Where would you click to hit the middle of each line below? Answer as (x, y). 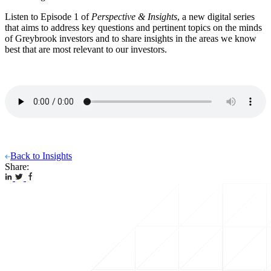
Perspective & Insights (134, 17)
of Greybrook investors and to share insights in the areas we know (131, 39)
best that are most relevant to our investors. (86, 50)
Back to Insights (41, 156)
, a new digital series (216, 17)
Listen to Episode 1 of (48, 17)
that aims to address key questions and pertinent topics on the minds (133, 28)
